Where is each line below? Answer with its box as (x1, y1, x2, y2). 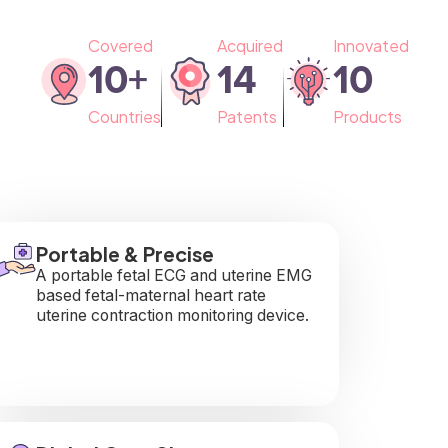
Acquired (216, 34, 283, 56)
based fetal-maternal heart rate (35, 285, 266, 305)
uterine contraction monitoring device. (35, 305, 309, 325)
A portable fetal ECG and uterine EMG (35, 265, 312, 285)
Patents (216, 105, 277, 127)
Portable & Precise (35, 240, 214, 266)
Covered (88, 34, 154, 56)
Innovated (333, 34, 410, 56)
